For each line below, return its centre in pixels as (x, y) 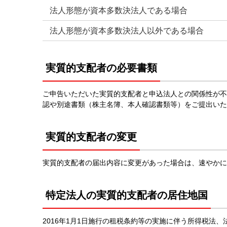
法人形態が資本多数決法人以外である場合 (127, 30)
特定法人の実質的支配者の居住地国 (127, 195)
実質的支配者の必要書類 (101, 68)
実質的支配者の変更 (91, 137)
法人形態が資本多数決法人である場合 (119, 10)
